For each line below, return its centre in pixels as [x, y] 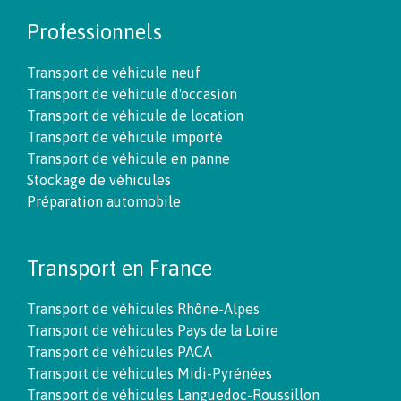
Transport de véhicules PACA [119, 352]
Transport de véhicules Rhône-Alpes [143, 309]
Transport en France [119, 269]
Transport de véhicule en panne [128, 159]
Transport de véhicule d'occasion [132, 94]
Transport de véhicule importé [125, 137]
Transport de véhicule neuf [114, 73]
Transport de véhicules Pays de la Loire [153, 331]
